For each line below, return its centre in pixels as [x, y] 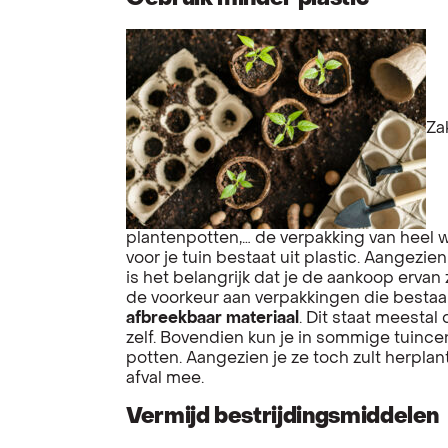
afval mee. [165, 378]
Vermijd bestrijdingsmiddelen [283, 417]
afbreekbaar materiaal [212, 318]
